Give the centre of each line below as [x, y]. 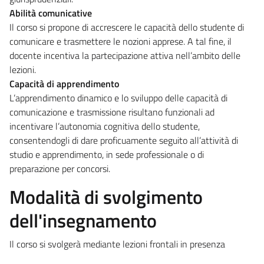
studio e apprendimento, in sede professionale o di [107, 154]
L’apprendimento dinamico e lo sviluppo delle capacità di [118, 98]
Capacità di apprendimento [64, 83]
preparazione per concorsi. [60, 168]
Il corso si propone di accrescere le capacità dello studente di [127, 27]
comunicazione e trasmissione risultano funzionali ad [112, 112]
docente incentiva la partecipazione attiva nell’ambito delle [125, 55]
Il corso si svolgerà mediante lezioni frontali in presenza [117, 244]
